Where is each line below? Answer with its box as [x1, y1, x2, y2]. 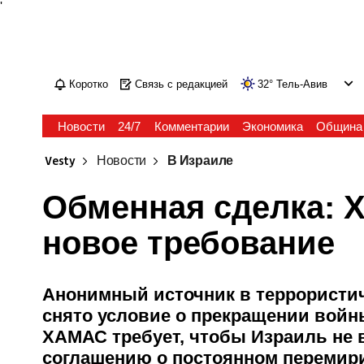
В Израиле [167, 153, 234, 170]
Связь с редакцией [135, 78, 228, 90]
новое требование [42, 225, 336, 261]
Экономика [241, 119, 303, 133]
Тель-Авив [276, 78, 328, 90]
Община [315, 119, 362, 133]
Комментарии [154, 119, 229, 133]
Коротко [69, 78, 109, 90]
